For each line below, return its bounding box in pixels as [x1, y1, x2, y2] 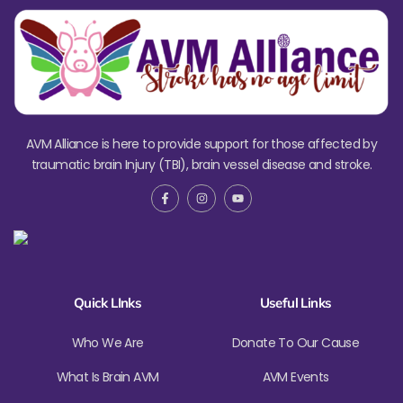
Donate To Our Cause [231, 334, 360, 353]
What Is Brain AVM [56, 368, 159, 387]
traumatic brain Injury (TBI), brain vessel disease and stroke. [31, 156, 372, 175]
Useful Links [259, 294, 332, 312]
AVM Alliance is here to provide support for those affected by [25, 135, 378, 154]
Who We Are [71, 334, 144, 353]
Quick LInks [73, 294, 142, 312]
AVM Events [262, 368, 329, 387]
